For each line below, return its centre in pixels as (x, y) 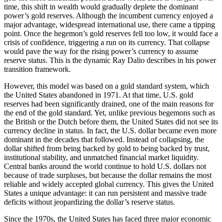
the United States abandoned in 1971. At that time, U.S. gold (99, 95)
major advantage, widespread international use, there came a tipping (110, 25)
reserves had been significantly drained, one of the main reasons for (109, 104)
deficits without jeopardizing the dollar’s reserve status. (89, 202)
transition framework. (37, 69)
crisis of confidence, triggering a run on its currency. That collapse (107, 43)
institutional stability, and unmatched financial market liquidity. (101, 158)
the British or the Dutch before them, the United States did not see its (111, 122)
